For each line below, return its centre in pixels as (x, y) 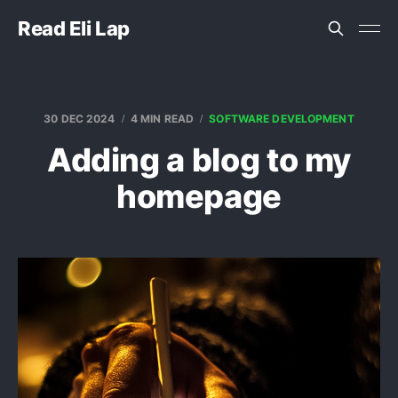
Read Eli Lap (74, 28)
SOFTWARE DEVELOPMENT (282, 119)
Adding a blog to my (199, 160)
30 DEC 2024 (80, 119)
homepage (199, 196)
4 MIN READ (162, 119)
